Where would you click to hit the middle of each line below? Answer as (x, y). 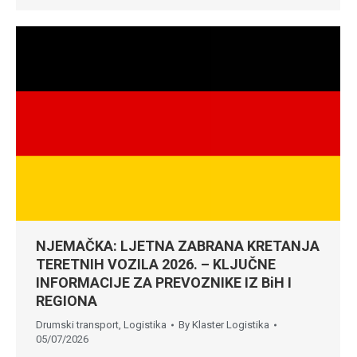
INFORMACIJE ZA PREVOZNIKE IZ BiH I (164, 283)
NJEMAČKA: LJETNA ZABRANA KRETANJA (178, 246)
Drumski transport (77, 325)
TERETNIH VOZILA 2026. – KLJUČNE (156, 265)
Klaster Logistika (231, 325)
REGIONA (67, 301)
